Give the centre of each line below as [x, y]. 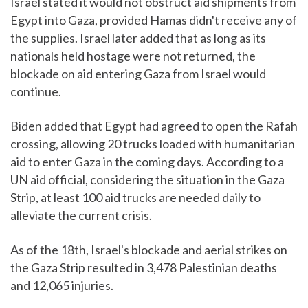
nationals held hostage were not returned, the [133, 56]
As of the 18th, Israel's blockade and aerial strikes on [149, 250]
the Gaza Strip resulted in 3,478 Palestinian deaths [144, 268]
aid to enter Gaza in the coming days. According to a [147, 162]
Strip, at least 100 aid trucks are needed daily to [135, 198]
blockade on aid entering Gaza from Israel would [138, 74]
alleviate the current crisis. [81, 216]
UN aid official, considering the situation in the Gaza [147, 180]
